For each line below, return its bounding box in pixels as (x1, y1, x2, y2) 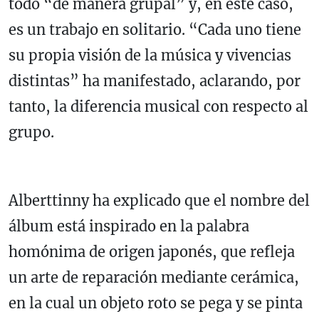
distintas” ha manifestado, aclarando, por (9, 72, 300, 90)
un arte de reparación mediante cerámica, (9, 268, 299, 287)
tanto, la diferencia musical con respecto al (9, 98, 308, 116)
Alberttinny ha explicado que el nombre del (9, 192, 310, 210)
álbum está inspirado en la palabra (9, 217, 249, 236)
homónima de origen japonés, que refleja (9, 243, 295, 261)
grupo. (9, 123, 54, 142)
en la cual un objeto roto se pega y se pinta (9, 294, 303, 313)
